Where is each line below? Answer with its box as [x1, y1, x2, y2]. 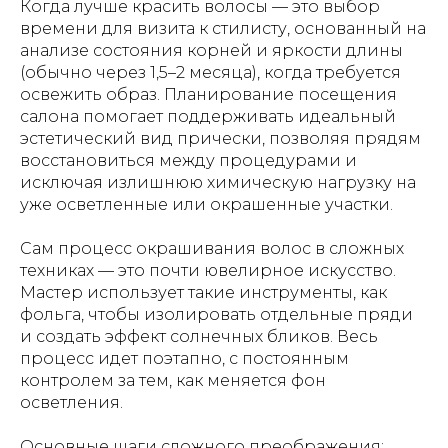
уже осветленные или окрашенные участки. [20, 195, 393, 214]
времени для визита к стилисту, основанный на [20, 19, 426, 38]
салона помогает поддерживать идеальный [20, 107, 396, 126]
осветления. [20, 393, 123, 412]
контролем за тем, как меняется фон [20, 371, 326, 390]
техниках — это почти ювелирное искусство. [20, 261, 396, 280]
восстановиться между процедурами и [20, 151, 357, 170]
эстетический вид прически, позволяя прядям [20, 129, 421, 148]
